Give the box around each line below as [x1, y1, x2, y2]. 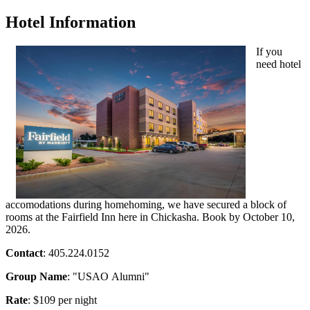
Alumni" [111, 270, 149, 282]
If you [256, 45, 282, 57]
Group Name [6, 270, 67, 282]
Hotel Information [6, 12, 136, 31]
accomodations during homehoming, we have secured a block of [6, 198, 286, 210]
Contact [6, 246, 43, 259]
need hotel [256, 57, 301, 70]
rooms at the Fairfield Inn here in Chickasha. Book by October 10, [6, 210, 295, 223]
